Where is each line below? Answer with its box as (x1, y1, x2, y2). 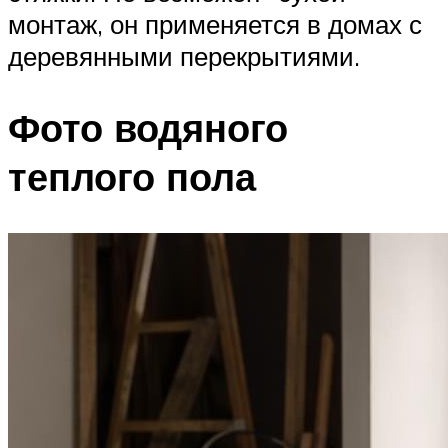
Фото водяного (8, 103, 288, 153)
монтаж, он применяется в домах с (8, 7, 422, 40)
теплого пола (8, 152, 256, 202)
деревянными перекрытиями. (8, 39, 360, 72)
